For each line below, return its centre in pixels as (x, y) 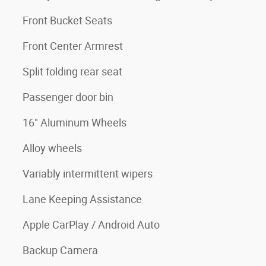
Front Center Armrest (73, 46)
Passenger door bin (68, 97)
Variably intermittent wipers (88, 174)
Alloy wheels (52, 148)
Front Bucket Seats (67, 20)
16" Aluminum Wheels (75, 123)
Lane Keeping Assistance (82, 199)
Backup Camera (60, 250)
